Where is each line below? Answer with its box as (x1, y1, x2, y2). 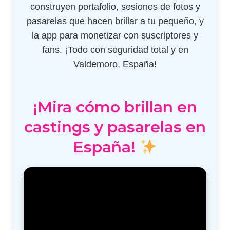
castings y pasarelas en (24, 117, 206, 137)
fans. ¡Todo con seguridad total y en (42, 44, 188, 55)
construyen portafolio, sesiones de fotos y (30, 1, 200, 12)
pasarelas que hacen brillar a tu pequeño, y (26, 15, 204, 26)
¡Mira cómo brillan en (33, 97, 197, 117)
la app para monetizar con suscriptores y (32, 30, 198, 41)
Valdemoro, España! (73, 59, 157, 69)
